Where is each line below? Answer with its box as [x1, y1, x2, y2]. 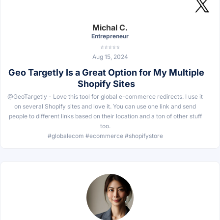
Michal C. [92, 22, 128, 32]
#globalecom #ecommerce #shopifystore [47, 132, 163, 139]
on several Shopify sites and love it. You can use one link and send [14, 102, 196, 110]
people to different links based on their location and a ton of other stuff [8, 112, 202, 120]
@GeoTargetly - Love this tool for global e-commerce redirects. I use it [7, 92, 203, 100]
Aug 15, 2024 [92, 53, 128, 60]
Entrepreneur [91, 32, 129, 40]
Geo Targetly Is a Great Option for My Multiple [8, 67, 204, 78]
